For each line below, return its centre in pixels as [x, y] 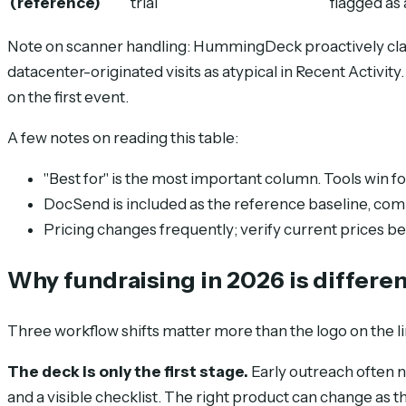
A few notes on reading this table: [123, 137]
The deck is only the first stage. [128, 372]
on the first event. [68, 97]
